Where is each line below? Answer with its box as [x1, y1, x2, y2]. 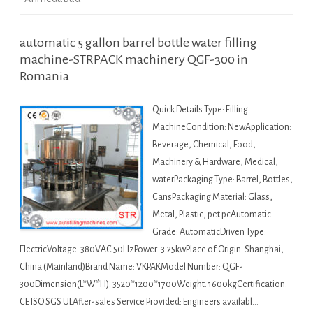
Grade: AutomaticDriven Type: [152, 227, 266, 238]
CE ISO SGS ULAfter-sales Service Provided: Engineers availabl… [20, 297, 259, 307]
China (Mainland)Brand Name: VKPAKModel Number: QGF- [20, 262, 243, 272]
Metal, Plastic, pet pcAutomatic [152, 210, 271, 220]
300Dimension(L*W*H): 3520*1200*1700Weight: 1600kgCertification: [20, 279, 287, 290]
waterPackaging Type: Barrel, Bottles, [152, 175, 293, 185]
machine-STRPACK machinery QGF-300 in [20, 52, 248, 67]
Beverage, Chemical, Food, [152, 140, 256, 150]
